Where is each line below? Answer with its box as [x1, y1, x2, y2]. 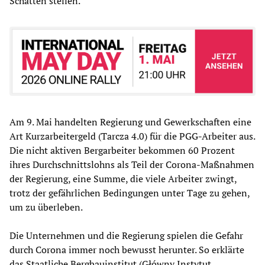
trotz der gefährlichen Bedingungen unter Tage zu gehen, [9, 186, 250, 200]
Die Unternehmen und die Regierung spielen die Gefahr [9, 229, 243, 243]
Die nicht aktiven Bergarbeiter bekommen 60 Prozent [9, 144, 235, 157]
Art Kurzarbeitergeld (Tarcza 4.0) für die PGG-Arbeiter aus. [9, 130, 255, 143]
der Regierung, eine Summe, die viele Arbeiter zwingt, [9, 172, 237, 186]
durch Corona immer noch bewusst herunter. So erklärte [9, 243, 244, 257]
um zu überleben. [9, 201, 83, 214]
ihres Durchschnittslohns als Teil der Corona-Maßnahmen [9, 158, 254, 172]
